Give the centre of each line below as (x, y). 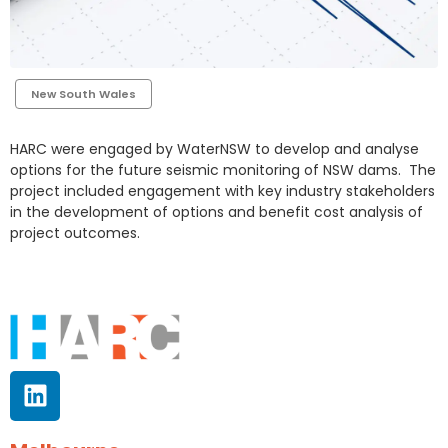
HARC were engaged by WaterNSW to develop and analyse (214, 149)
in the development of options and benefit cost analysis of (216, 212)
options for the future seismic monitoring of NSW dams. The (223, 170)
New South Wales (83, 94)
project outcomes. (75, 233)
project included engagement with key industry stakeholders (222, 191)
